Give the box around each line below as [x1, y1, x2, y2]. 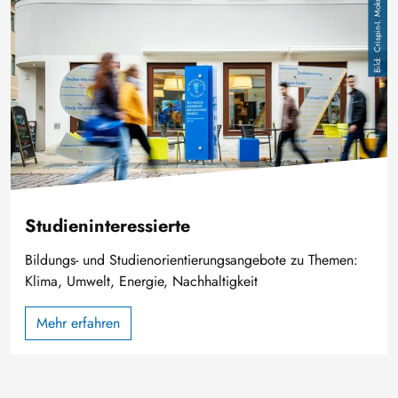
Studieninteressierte [25, 213, 190, 239]
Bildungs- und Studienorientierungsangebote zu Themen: [25, 250, 358, 270]
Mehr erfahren [36, 313, 120, 333]
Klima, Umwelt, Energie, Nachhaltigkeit [25, 271, 258, 291]
